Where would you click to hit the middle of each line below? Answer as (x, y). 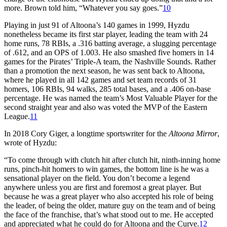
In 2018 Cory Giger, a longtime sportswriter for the (86, 133)
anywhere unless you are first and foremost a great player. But (103, 187)
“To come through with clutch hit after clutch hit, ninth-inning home (112, 160)
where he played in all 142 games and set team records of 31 (100, 80)
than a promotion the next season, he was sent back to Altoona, (104, 70)
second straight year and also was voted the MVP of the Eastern (106, 107)
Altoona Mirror (193, 133)
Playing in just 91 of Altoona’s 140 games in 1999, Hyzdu (97, 25)
